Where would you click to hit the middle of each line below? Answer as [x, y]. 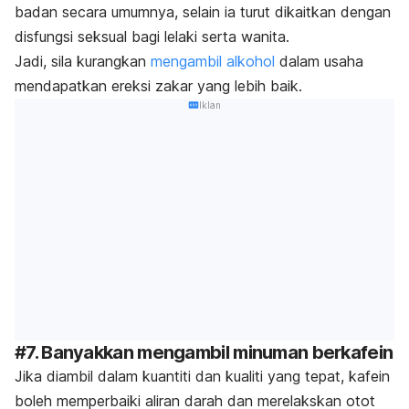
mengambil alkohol [210, 61]
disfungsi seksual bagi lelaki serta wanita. [152, 36]
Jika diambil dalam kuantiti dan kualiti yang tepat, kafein [202, 377]
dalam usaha [319, 61]
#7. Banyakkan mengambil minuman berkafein [204, 353]
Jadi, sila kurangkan [80, 61]
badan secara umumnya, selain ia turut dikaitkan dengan [203, 11]
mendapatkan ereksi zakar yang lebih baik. [158, 85]
